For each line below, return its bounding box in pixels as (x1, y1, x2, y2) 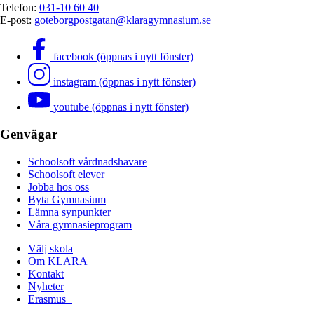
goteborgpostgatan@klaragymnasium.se (34, 14, 211, 27)
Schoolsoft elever (28, 168, 104, 180)
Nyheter (28, 280, 64, 292)
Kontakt (28, 267, 64, 280)
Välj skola (28, 242, 73, 254)
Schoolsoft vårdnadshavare (28, 155, 147, 168)
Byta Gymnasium (28, 193, 106, 205)
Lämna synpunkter (28, 205, 111, 218)
